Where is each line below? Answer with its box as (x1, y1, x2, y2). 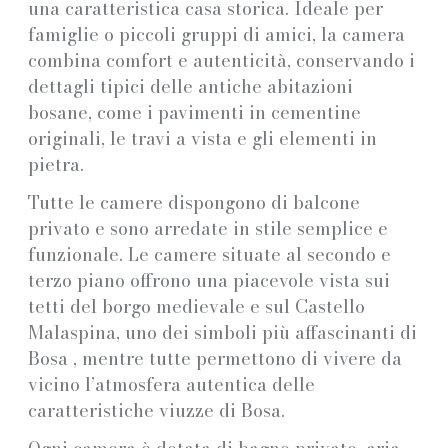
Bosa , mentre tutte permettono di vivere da (28, 344, 402, 372)
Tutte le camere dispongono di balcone (28, 188, 360, 216)
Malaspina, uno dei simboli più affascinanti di (28, 318, 417, 346)
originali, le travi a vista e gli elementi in (28, 124, 377, 152)
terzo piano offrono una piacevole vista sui (28, 266, 390, 294)
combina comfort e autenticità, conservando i (28, 46, 415, 74)
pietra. (28, 150, 84, 178)
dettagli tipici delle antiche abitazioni (28, 72, 353, 100)
